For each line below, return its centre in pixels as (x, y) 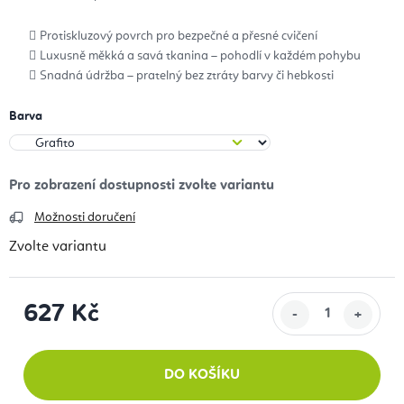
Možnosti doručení (85, 218)
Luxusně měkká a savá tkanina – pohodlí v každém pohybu (200, 56)
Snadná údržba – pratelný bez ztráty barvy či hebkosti (187, 76)
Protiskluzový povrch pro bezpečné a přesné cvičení (179, 37)
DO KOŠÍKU (202, 376)
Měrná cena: (61, 337)
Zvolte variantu (58, 248)
